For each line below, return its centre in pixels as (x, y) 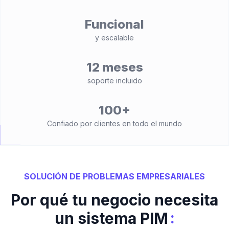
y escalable (114, 38)
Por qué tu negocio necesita (114, 200)
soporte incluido (114, 81)
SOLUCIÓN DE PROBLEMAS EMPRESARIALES (114, 176)
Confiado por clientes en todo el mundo (114, 123)
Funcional (114, 24)
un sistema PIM (111, 218)
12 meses (114, 67)
